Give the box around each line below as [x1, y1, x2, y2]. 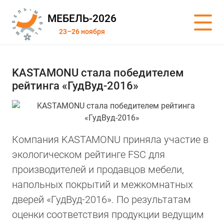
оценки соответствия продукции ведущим [12, 208, 204, 220]
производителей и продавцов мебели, [12, 163, 184, 175]
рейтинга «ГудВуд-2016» [12, 79, 138, 92]
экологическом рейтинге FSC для [12, 148, 165, 160]
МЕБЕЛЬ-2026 [47, 12, 117, 24]
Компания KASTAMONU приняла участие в [12, 133, 208, 145]
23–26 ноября [59, 27, 105, 36]
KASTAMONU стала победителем [12, 66, 184, 79]
